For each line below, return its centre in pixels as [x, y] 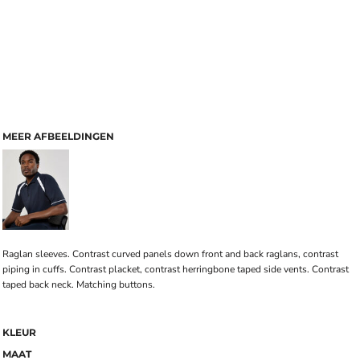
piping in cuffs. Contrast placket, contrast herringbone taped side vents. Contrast [176, 269]
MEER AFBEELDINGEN [58, 136]
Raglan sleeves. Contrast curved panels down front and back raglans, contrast [170, 254]
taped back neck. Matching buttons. [79, 284]
